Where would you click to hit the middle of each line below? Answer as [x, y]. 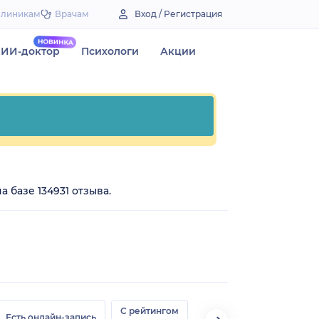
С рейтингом [150, 310]
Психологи [110, 51]
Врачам [72, 14]
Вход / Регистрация [178, 14]
